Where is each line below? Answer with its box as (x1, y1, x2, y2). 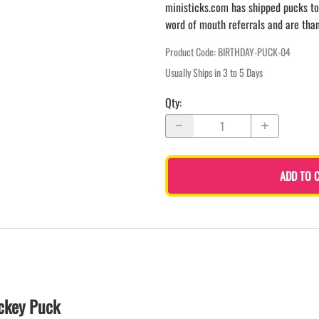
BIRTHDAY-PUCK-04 (218, 43, 291, 59)
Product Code (165, 43, 214, 59)
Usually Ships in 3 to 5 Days (165, 64, 263, 80)
